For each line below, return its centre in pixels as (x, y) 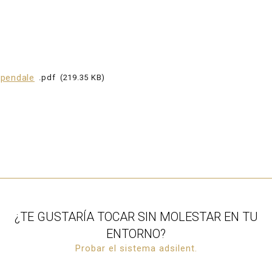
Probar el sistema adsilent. (136, 248)
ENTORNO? (136, 233)
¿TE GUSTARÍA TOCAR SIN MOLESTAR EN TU (136, 216)
